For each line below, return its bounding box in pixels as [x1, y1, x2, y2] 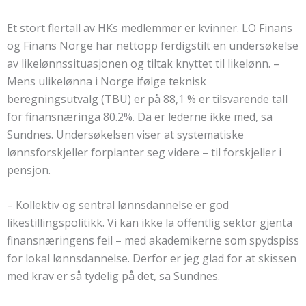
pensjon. [7, 162, 51, 178]
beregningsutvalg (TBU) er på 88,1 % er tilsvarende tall [7, 91, 288, 107]
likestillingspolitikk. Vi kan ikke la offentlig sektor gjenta [7, 215, 292, 231]
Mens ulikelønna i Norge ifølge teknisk [7, 73, 206, 89]
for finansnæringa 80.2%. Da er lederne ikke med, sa [7, 109, 273, 124]
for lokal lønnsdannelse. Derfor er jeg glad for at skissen [7, 251, 296, 266]
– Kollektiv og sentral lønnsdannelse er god [7, 197, 229, 213]
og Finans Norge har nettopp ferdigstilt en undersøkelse [7, 38, 298, 53]
